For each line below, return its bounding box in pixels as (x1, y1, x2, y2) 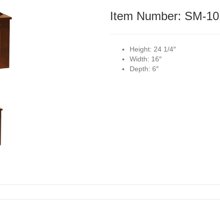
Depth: (130, 64, 150, 73)
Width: (130, 55, 149, 63)
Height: (130, 45, 152, 53)
